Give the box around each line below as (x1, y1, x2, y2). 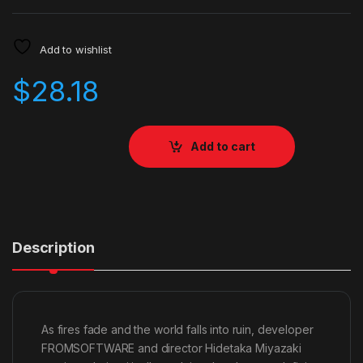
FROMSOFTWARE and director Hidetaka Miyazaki (41, 340, 301, 355)
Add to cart (190, 139, 256, 154)
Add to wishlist (39, 42, 112, 56)
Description (12, 238, 95, 256)
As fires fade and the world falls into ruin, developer (41, 322, 314, 336)
